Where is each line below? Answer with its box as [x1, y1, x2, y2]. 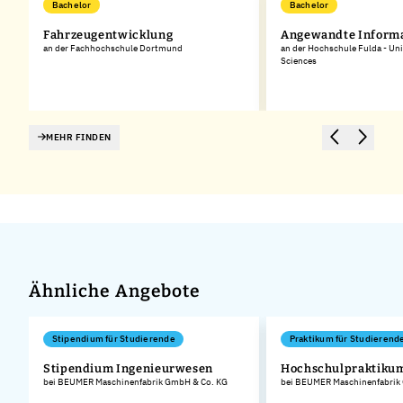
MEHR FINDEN [46, 130, 112, 143]
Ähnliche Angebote [29, 280, 201, 301]
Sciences [281, 54, 317, 67]
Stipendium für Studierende [51, 333, 175, 345]
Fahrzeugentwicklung [43, 27, 174, 41]
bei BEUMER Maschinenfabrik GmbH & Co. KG [43, 376, 228, 389]
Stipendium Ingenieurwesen [43, 362, 213, 376]
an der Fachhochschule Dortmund [43, 41, 183, 54]
